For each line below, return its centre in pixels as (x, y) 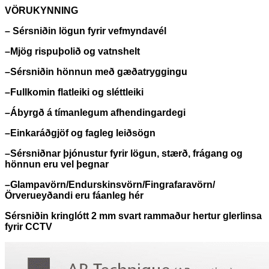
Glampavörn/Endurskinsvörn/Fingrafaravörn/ (113, 184)
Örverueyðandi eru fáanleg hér (74, 195)
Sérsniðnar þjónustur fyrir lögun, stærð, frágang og (126, 153)
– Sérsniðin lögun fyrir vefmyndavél (86, 31)
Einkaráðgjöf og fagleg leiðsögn (83, 133)
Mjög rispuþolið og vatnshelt (75, 51)
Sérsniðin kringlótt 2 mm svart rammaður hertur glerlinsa (133, 216)
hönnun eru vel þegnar (57, 164)
